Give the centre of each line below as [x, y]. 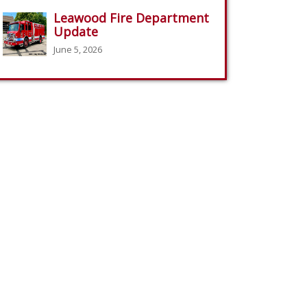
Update [76, 32]
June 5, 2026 [78, 49]
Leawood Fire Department [131, 18]
